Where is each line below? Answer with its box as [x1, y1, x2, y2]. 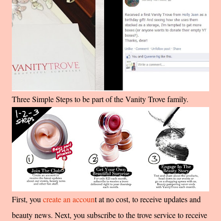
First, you [12, 194, 43, 205]
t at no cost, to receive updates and [95, 194, 201, 205]
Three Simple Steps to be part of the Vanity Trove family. [12, 94, 191, 105]
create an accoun [43, 194, 95, 205]
